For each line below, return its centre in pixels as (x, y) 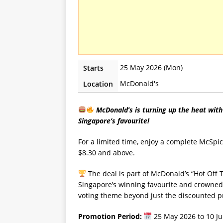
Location (98, 84)
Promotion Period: (111, 216)
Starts (93, 68)
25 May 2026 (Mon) (151, 67)
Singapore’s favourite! (114, 120)
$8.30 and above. (107, 152)
